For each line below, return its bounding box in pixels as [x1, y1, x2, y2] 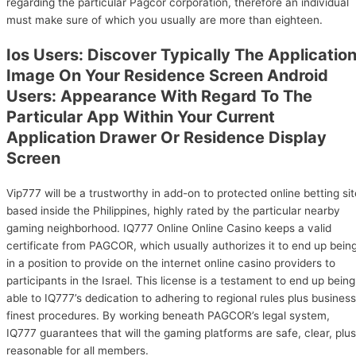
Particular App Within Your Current [6, 107, 275, 127]
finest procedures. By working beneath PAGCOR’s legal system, [6, 309, 330, 323]
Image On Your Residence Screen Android [6, 66, 328, 86]
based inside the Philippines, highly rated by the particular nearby [6, 204, 340, 218]
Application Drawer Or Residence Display [6, 128, 327, 148]
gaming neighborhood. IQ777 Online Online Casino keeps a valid [6, 222, 331, 235]
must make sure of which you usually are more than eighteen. [6, 14, 323, 27]
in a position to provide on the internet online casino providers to [6, 257, 335, 270]
